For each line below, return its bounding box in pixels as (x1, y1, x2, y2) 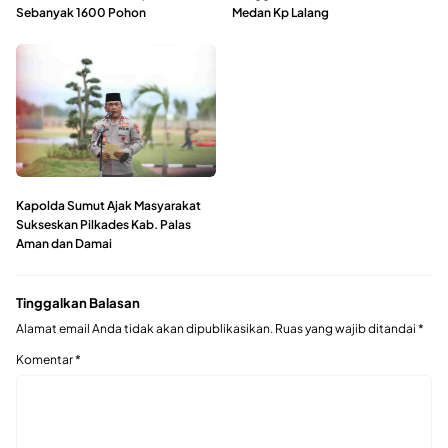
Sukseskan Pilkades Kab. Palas (16, 216, 191, 232)
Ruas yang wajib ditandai (275, 321, 418, 337)
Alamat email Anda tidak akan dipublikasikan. (16, 321, 273, 337)
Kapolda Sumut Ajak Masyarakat (16, 197, 201, 213)
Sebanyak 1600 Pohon (16, 4, 146, 20)
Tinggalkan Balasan (16, 293, 140, 311)
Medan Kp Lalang (232, 4, 329, 20)
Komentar (16, 352, 75, 368)
